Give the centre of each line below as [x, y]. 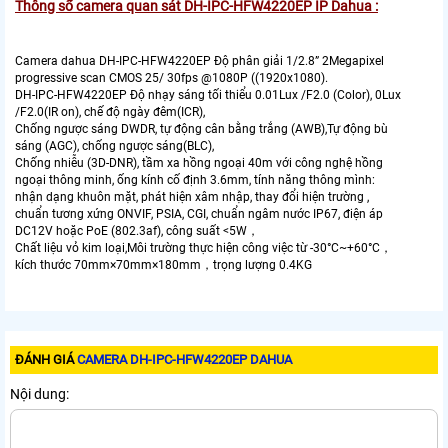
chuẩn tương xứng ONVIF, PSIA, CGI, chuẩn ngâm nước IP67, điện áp [199, 214]
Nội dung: [39, 394]
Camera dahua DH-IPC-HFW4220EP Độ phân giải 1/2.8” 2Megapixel [199, 61]
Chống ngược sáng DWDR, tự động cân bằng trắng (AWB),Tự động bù [201, 129]
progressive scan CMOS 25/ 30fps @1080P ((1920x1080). [171, 78]
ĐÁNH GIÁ [46, 360]
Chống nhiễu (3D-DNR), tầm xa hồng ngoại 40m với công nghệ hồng [199, 163]
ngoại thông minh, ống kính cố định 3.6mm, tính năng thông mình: [195, 180]
